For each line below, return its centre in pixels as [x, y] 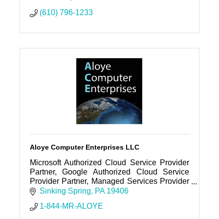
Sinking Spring [65, 191]
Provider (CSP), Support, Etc [79, 200]
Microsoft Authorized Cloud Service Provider [109, 163]
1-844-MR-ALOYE [71, 206]
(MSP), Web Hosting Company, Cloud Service [109, 191]
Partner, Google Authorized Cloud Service [109, 172]
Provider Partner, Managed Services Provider [109, 181]
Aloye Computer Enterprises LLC [84, 147]
